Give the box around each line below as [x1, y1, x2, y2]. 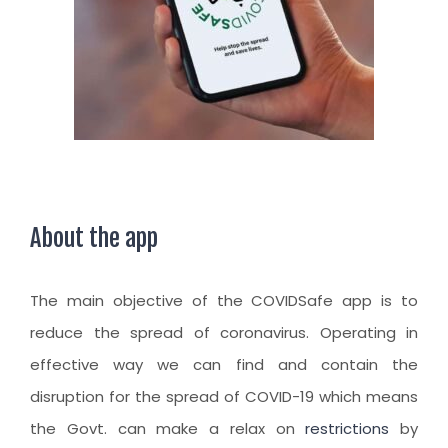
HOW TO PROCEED [40, 38, 182, 60]
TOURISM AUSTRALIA [40, 161, 204, 183]
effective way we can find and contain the [30, 354, 418, 376]
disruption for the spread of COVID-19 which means [30, 386, 418, 408]
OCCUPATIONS [40, 202, 154, 224]
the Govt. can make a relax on [30, 418, 306, 440]
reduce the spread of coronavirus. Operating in [30, 322, 418, 344]
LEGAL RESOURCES [40, 120, 182, 142]
